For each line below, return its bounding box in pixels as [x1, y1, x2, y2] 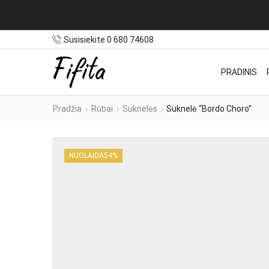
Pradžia [53, 103, 82, 113]
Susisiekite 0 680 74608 [64, 35, 154, 44]
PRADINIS [221, 67, 258, 77]
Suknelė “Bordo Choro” [166, 103, 252, 113]
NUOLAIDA [69, 151, 104, 160]
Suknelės [122, 103, 157, 113]
